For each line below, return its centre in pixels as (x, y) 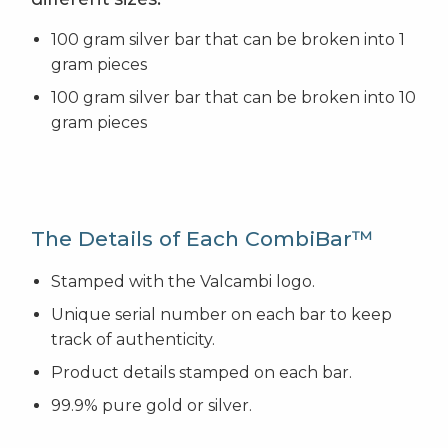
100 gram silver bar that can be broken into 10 (233, 98)
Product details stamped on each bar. (201, 373)
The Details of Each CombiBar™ (202, 239)
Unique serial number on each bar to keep (221, 315)
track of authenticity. (133, 340)
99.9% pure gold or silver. (151, 406)
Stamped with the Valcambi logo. (183, 282)
